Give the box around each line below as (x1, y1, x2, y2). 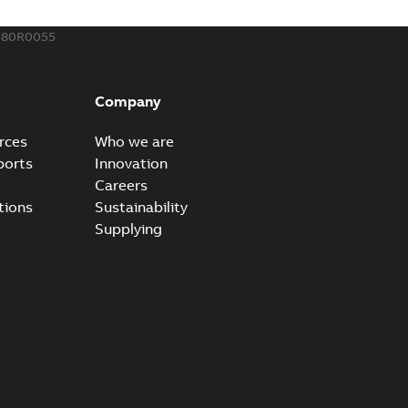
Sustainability (94, 198, 188, 216)
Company (94, 92, 161, 110)
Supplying (94, 219, 162, 238)
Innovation (94, 154, 168, 172)
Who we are (94, 132, 174, 150)
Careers (94, 176, 148, 194)
